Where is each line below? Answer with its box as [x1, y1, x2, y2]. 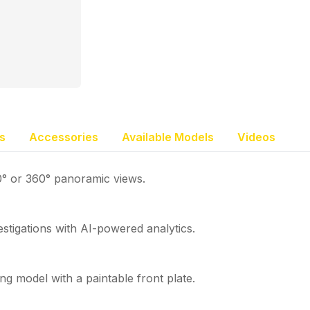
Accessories [29, 129, 98, 144]
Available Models [122, 129, 214, 144]
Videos [237, 129, 275, 144]
